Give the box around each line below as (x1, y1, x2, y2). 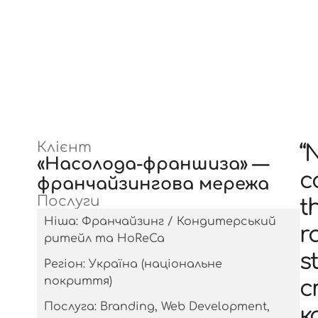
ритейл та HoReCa (44, 232, 165, 245)
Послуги (37, 193, 100, 209)
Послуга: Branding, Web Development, (44, 300, 270, 313)
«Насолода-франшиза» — (37, 155, 269, 174)
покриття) (44, 275, 112, 287)
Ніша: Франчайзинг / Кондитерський (44, 215, 276, 228)
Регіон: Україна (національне (44, 258, 222, 270)
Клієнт (37, 139, 92, 155)
